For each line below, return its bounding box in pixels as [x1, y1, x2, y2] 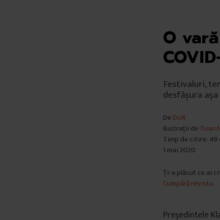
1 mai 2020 [163, 144, 195, 156]
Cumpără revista [163, 177, 213, 190]
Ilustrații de [163, 122, 200, 135]
